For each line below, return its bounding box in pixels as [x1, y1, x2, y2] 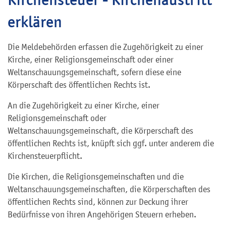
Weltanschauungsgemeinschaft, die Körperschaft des [8, 126, 193, 136]
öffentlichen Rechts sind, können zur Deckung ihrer [8, 197, 188, 207]
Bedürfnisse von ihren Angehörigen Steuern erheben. [8, 209, 196, 219]
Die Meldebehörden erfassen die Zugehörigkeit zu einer [8, 42, 203, 52]
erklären [8, 12, 62, 31]
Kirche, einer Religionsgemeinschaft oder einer [8, 54, 174, 65]
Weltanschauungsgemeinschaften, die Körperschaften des [8, 184, 210, 194]
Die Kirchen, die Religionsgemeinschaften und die [8, 172, 184, 182]
